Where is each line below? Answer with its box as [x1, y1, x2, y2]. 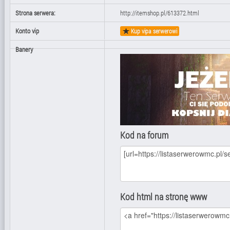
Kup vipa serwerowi [129, 27, 177, 35]
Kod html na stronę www [120, 191, 207, 203]
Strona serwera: [15, 8, 55, 17]
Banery [15, 45, 33, 54]
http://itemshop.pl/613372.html [120, 8, 199, 17]
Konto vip [15, 26, 39, 35]
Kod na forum [120, 129, 168, 141]
